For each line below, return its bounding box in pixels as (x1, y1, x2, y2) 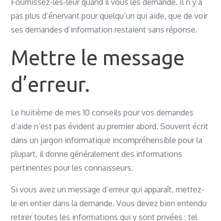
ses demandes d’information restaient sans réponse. (11, 25, 198, 35)
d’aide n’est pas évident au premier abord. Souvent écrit (11, 121, 209, 131)
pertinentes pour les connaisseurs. (11, 163, 134, 173)
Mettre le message (11, 46, 185, 69)
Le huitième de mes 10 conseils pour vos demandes (11, 108, 194, 117)
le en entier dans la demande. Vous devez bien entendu (11, 198, 207, 208)
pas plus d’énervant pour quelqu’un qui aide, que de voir (11, 11, 208, 21)
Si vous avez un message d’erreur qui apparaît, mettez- (11, 184, 205, 194)
